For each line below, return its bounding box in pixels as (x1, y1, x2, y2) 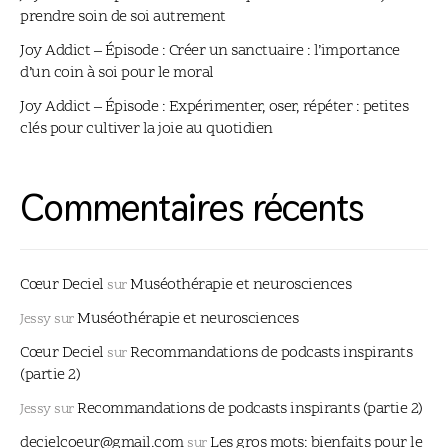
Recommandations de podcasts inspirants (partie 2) (77, 397, 423, 420)
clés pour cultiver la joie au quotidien (20, 117, 273, 140)
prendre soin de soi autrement (20, 5, 226, 28)
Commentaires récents (20, 182, 363, 232)
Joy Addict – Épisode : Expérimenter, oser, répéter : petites (20, 95, 408, 118)
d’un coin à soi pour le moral (20, 61, 214, 84)
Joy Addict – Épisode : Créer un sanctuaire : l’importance (20, 39, 400, 62)
